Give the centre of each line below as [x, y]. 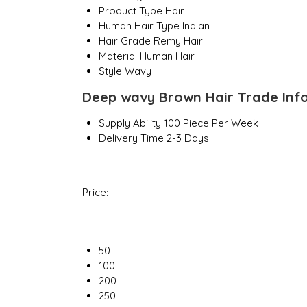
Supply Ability [130, 123]
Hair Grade [124, 41]
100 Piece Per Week [211, 123]
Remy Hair [178, 41]
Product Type [130, 11]
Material [118, 56]
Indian [196, 26]
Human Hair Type [139, 26]
